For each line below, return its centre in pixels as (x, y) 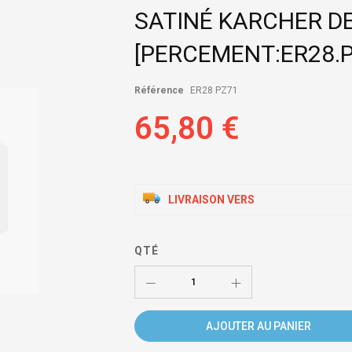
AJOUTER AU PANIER (259, 326)
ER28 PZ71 (214, 91)
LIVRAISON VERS (212, 200)
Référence (159, 91)
